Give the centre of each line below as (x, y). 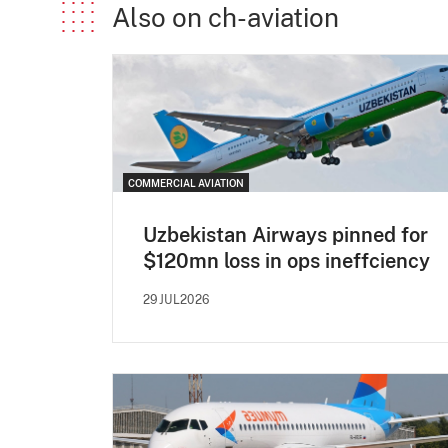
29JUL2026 (176, 299)
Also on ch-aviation (225, 18)
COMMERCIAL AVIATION (186, 182)
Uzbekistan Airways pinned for (285, 234)
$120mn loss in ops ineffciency (286, 260)
